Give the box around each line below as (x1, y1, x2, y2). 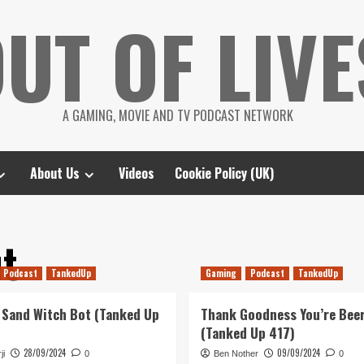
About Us (30, 163, 80, 183)
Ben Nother (213, 349, 258, 358)
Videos (119, 163, 154, 183)
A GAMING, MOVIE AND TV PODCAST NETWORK (63, 106, 293, 125)
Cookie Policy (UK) (175, 163, 274, 183)
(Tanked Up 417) (200, 323, 295, 343)
